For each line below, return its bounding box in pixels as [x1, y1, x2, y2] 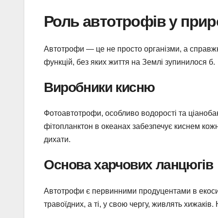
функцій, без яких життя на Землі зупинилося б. [44, 57, 215, 66]
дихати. [44, 135, 71, 144]
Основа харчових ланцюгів [44, 156, 213, 173]
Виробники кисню [44, 78, 155, 95]
